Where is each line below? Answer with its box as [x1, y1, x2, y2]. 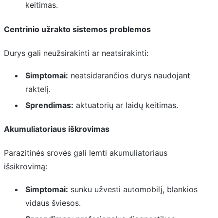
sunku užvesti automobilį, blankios [68, 184, 198, 194]
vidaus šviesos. [25, 198, 81, 208]
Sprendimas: [25, 100, 73, 110]
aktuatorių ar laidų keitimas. [73, 100, 178, 110]
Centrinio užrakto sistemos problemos [4, 24, 151, 34]
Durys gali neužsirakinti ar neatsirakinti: [4, 48, 148, 58]
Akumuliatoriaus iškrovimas [4, 124, 109, 134]
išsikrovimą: [4, 162, 47, 172]
